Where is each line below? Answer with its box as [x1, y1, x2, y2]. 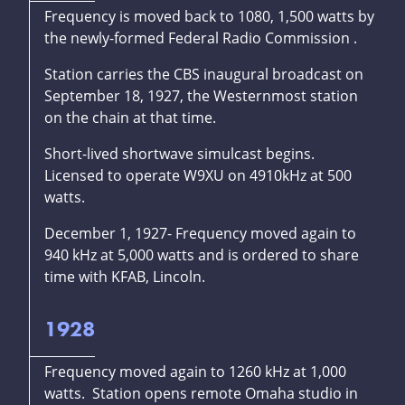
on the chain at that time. [44, 108, 216, 128]
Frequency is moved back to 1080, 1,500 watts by [44, 6, 374, 27]
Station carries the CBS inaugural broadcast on [44, 64, 363, 85]
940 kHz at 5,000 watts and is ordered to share [44, 245, 359, 266]
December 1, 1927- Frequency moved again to [44, 223, 356, 244]
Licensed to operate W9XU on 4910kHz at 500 [44, 165, 352, 186]
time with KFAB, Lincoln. [44, 267, 205, 287]
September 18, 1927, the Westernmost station [44, 86, 358, 107]
